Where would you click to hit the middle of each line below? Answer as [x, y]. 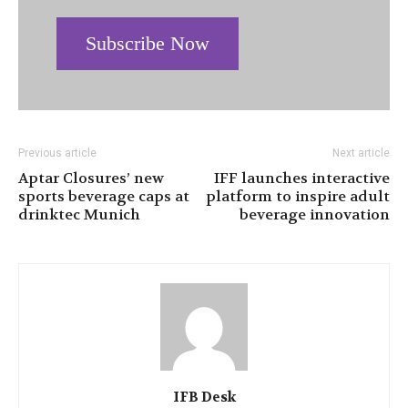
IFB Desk [204, 397]
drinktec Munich [79, 214]
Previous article [57, 153]
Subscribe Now [148, 43]
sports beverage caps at [104, 196]
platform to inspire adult [298, 196]
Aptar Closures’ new [91, 178]
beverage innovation [315, 214]
